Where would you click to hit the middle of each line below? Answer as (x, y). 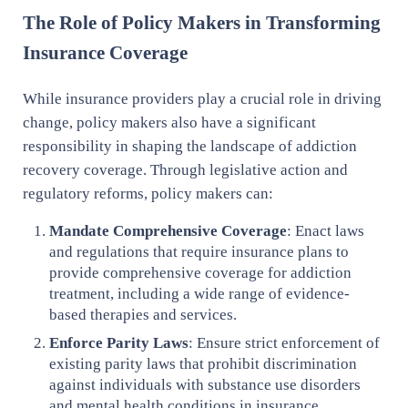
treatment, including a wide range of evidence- (200, 293)
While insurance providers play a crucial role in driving (202, 98)
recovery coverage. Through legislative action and (185, 169)
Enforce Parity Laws (119, 343)
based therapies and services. (143, 314)
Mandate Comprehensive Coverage (168, 230)
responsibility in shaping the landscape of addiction (189, 146)
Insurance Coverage (105, 52)
